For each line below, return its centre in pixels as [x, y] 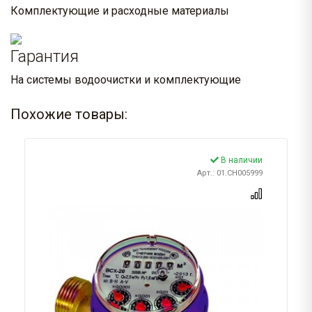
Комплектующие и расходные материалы [120, 11]
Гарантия [45, 57]
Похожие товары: [69, 115]
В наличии [241, 161]
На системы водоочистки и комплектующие [126, 80]
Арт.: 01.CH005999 [230, 173]
